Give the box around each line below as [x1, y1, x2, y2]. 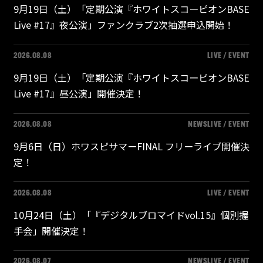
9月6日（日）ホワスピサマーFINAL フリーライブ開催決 [13, 139, 249, 153]
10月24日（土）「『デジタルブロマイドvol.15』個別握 [13, 207, 248, 222]
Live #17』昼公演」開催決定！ [13, 86, 144, 101]
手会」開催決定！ [13, 223, 89, 238]
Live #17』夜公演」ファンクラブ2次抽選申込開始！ [13, 18, 234, 32]
